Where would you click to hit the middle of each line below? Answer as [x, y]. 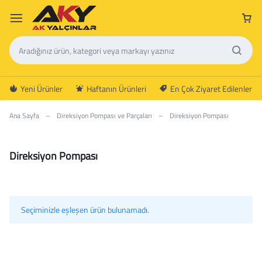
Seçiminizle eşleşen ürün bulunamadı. [85, 210]
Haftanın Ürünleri [116, 88]
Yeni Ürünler [42, 88]
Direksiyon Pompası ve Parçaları [104, 116]
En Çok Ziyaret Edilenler [211, 88]
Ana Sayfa [24, 116]
